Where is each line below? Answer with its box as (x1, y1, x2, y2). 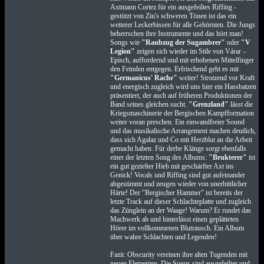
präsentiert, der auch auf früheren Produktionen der (110, 91, 252, 100)
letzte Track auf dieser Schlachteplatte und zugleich (110, 197, 251, 206)
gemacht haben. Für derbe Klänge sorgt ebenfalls (110, 144, 246, 153)
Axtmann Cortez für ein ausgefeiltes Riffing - (110, 3, 236, 11)
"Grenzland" (188, 100, 229, 108)
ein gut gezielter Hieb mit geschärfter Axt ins (110, 162, 234, 170)
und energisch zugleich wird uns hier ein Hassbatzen (110, 82, 256, 91)
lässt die (228, 100, 253, 108)
